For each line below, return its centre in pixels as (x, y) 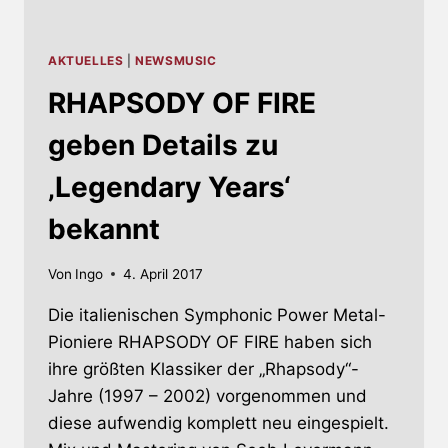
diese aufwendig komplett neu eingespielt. (218, 422)
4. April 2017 (163, 273)
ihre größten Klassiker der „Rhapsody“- (203, 368)
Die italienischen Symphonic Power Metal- (217, 314)
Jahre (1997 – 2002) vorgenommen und (207, 395)
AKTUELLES (86, 61)
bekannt (104, 229)
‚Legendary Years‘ (169, 187)
